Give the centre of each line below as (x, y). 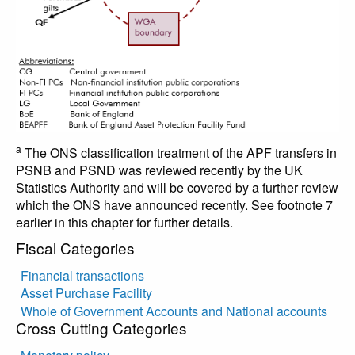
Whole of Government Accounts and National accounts (174, 311)
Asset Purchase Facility (87, 293)
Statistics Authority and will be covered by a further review (177, 187)
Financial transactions (83, 275)
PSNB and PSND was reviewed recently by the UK (159, 170)
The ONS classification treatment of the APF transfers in (179, 152)
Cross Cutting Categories (101, 327)
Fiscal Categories (75, 247)
